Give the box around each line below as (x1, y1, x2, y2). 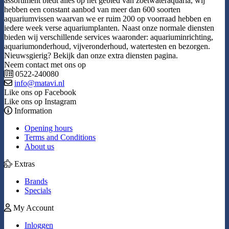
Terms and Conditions (25, 133, 96, 142)
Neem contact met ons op (4, 60, 86, 70)
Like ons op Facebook (4, 88, 76, 97)
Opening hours (25, 124, 73, 133)
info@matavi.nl (14, 79, 64, 88)
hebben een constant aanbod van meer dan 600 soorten (4, 5, 180, 14)
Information (12, 106, 52, 116)
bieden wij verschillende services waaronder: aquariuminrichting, (4, 33, 213, 42)
